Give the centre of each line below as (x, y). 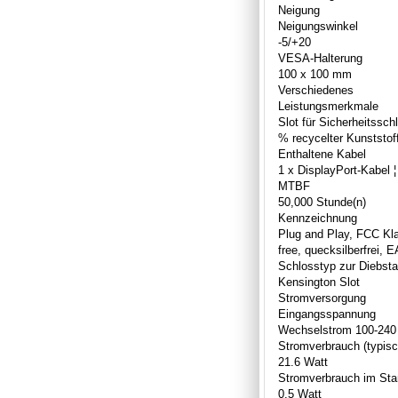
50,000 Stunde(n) (322, 202)
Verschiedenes (316, 90)
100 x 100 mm (315, 74)
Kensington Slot (319, 282)
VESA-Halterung (320, 58)
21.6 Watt (303, 362)
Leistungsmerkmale (328, 106)
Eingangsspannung (327, 314)
